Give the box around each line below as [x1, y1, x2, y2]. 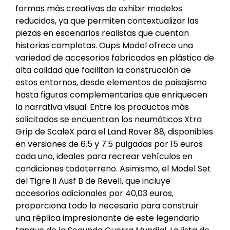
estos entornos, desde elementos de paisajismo [15, 76, 207, 89]
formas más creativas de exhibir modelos [15, 3, 182, 15]
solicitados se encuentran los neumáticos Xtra [15, 113, 202, 126]
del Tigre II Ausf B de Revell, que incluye [15, 175, 170, 187]
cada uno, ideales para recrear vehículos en [15, 150, 193, 163]
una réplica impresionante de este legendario [15, 212, 199, 224]
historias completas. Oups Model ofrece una [15, 40, 193, 52]
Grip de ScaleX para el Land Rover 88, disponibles [15, 126, 213, 138]
